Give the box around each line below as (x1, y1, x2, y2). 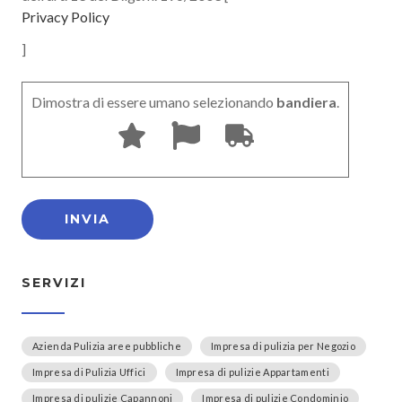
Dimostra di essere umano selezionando (31, 93, 274, 111)
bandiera (274, 93, 336, 111)
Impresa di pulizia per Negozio (211, 340, 355, 353)
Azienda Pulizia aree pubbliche (32, 340, 181, 353)
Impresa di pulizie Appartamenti (175, 366, 329, 379)
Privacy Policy (22, 8, 109, 26)
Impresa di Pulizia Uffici (32, 366, 146, 379)
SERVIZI (22, 275, 86, 292)
